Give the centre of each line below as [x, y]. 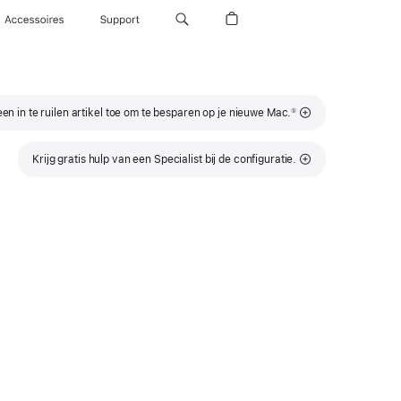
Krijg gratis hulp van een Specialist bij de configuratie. [165, 159]
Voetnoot [307, 107]
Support [120, 20]
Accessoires [34, 20]
